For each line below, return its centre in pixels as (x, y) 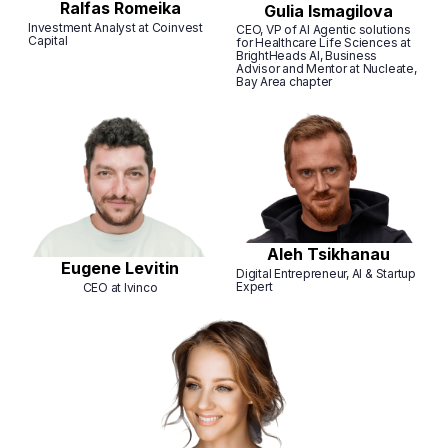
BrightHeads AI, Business (307, 56)
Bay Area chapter (284, 82)
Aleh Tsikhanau (328, 254)
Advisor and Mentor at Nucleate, (326, 69)
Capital (48, 40)
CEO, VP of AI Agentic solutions (323, 30)
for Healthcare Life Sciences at (323, 43)
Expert (254, 286)
